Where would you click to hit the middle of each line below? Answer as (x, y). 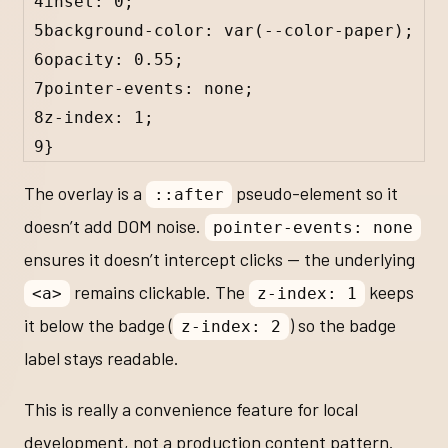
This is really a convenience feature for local (191, 408)
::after (188, 194)
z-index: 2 (230, 326)
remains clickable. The (159, 291)
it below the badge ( (98, 324)
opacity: (89, 60)
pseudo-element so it (314, 192)
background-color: (134, 31)
